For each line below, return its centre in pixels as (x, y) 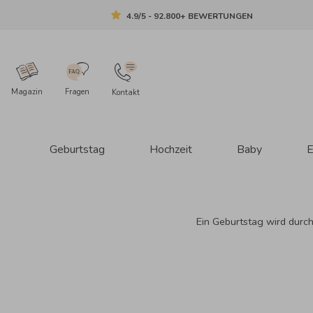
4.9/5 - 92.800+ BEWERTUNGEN (190, 16)
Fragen (77, 92)
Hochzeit (170, 149)
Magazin (27, 92)
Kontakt (126, 93)
